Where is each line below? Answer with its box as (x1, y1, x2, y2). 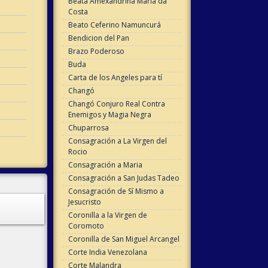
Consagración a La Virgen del (68, 136, 167, 147)
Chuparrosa (68, 123, 109, 133)
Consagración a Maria (68, 160, 142, 170)
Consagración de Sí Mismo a (68, 186, 164, 197)
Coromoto (68, 221, 104, 232)
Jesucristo (68, 197, 101, 208)
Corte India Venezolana (68, 247, 147, 258)
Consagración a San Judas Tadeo (68, 173, 179, 184)
